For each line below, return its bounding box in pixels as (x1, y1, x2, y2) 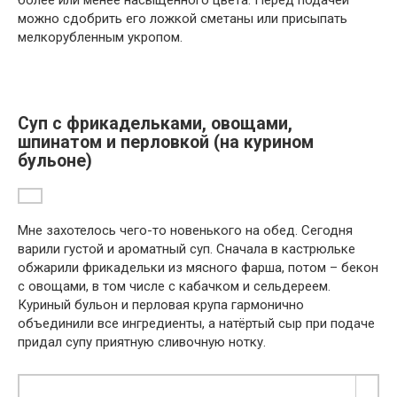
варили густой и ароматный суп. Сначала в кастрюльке (18, 240, 355, 257)
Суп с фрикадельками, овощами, (18, 113, 292, 134)
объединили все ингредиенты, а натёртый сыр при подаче (18, 315, 375, 331)
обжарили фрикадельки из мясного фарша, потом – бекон (18, 259, 378, 276)
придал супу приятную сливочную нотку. (18, 333, 266, 350)
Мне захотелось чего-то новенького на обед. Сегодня (18, 222, 353, 238)
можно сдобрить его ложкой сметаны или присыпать (18, 11, 347, 27)
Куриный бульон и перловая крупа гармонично (18, 296, 304, 313)
